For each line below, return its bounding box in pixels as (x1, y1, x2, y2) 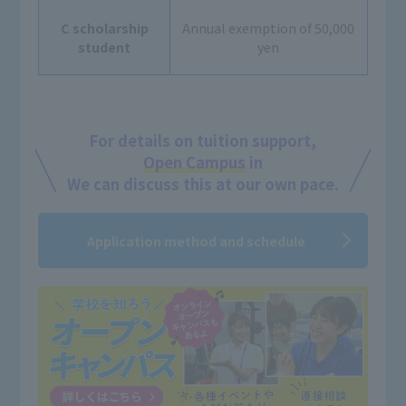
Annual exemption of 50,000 (182, 17, 355, 37)
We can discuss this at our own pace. (67, 172, 339, 195)
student (78, 36, 131, 56)
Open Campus (143, 150, 246, 173)
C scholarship (60, 17, 149, 37)
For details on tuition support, (90, 129, 316, 151)
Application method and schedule (86, 230, 305, 250)
